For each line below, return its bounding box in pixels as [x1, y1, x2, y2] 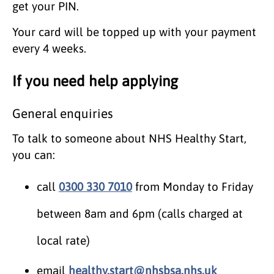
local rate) [37, 233, 90, 247]
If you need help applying [12, 72, 178, 89]
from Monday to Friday [132, 179, 253, 193]
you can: [12, 147, 55, 161]
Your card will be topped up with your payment [12, 24, 256, 39]
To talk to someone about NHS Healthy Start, [12, 131, 246, 145]
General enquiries [12, 106, 113, 120]
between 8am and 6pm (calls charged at [37, 206, 243, 220]
